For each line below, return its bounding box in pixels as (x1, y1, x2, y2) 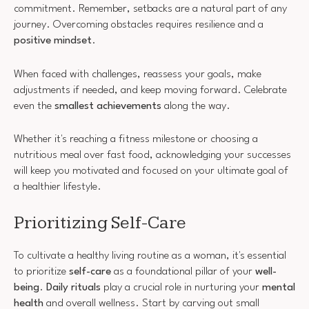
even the (14, 100, 54, 112)
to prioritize (14, 266, 69, 277)
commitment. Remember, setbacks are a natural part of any (14, 3, 287, 15)
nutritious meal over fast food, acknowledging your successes (14, 150, 291, 161)
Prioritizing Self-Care (14, 212, 186, 234)
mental (262, 281, 295, 293)
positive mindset (14, 35, 92, 47)
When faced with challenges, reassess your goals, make (14, 68, 261, 80)
